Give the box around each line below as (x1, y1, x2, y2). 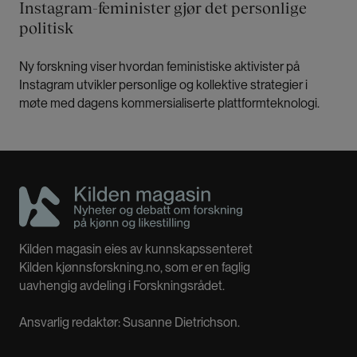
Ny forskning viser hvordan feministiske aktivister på (19, 58, 300, 74)
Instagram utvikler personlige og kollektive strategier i (19, 76, 308, 92)
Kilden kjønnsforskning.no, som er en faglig (19, 260, 250, 276)
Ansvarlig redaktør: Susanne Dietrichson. (19, 315, 242, 331)
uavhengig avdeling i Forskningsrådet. (19, 278, 225, 294)
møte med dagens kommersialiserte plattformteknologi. (19, 95, 322, 111)
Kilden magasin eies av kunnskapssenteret (19, 241, 253, 257)
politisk (19, 18, 73, 37)
